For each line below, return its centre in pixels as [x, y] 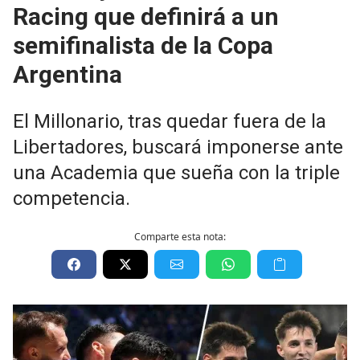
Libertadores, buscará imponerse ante [178, 147]
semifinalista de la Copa [143, 45]
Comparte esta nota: [180, 237]
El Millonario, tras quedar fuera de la [170, 121]
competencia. [72, 198]
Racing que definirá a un [146, 16]
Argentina [67, 74]
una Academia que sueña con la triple [176, 173]
